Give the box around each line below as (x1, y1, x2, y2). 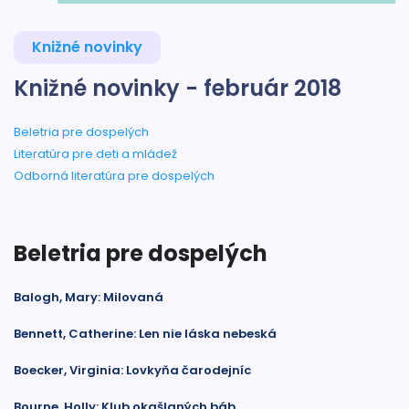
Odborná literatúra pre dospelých (14, 167, 215, 184)
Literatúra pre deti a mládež (14, 145, 177, 163)
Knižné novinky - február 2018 (14, 73, 341, 103)
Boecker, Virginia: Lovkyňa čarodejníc (14, 362, 251, 379)
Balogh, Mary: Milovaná (14, 288, 163, 306)
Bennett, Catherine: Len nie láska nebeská (14, 325, 277, 342)
